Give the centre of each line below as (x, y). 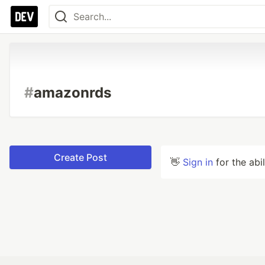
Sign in (198, 162)
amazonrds (72, 93)
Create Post (80, 157)
